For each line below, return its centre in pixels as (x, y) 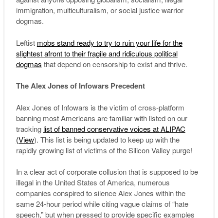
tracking (29, 128)
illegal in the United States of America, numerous (93, 182)
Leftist (26, 42)
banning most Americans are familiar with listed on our (101, 118)
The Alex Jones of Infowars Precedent (80, 86)
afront (53, 53)
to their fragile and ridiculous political (120, 53)
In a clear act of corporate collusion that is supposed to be (107, 172)
